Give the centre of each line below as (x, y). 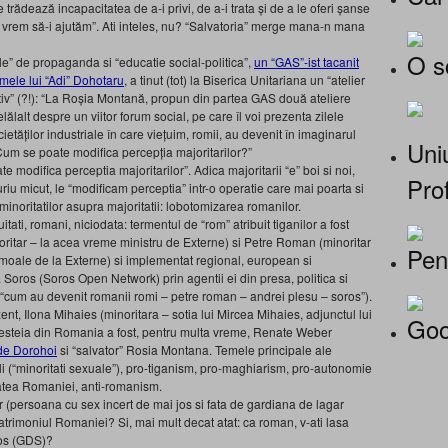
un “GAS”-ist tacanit (306, 61)
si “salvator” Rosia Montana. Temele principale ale (194, 349)
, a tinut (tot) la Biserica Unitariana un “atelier (244, 79)
